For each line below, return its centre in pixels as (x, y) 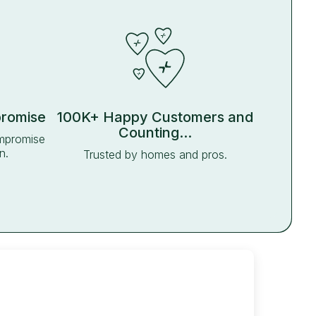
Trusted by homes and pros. (155, 154)
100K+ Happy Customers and (155, 117)
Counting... (155, 132)
